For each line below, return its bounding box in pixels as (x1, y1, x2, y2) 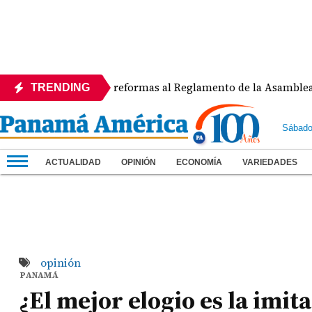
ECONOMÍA (176, 157, 222, 167)
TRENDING (31, 81, 90, 93)
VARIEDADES (242, 157, 297, 167)
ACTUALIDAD (45, 157, 101, 167)
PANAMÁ (20, 270, 59, 281)
